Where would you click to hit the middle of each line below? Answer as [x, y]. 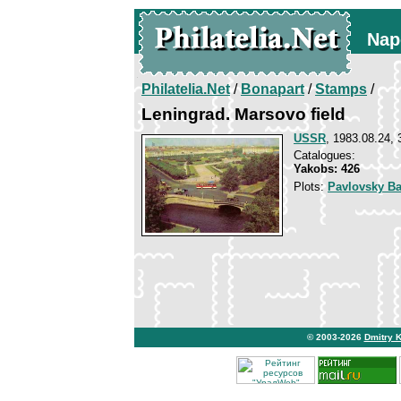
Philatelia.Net [186, 89]
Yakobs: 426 [327, 169]
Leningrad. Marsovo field [243, 114]
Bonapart [273, 89]
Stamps [341, 89]
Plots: [311, 187]
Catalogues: [324, 155]
